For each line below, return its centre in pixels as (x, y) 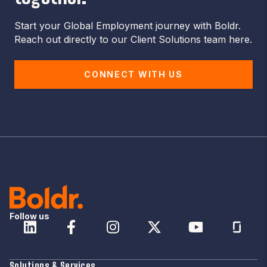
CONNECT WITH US (133, 74)
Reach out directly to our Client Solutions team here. (133, 40)
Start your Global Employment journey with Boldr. (128, 26)
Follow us (30, 216)
